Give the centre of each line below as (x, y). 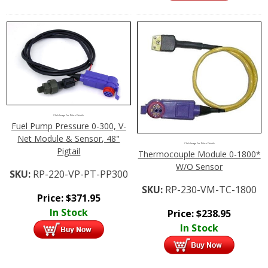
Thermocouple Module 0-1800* (199, 154)
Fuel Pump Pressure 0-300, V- (68, 126)
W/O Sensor (200, 167)
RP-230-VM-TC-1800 (211, 190)
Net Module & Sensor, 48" (69, 138)
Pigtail (69, 151)
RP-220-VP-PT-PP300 (80, 174)
